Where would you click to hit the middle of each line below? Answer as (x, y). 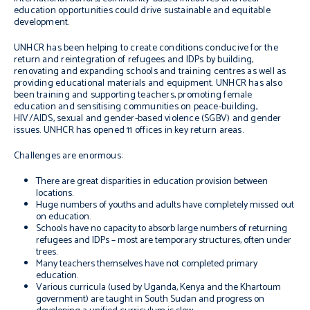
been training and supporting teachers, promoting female (133, 95)
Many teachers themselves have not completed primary (147, 264)
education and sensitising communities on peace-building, (136, 107)
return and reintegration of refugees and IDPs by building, (134, 60)
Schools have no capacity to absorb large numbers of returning (162, 229)
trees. (47, 252)
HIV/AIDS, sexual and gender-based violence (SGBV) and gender (148, 119)
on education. (63, 217)
